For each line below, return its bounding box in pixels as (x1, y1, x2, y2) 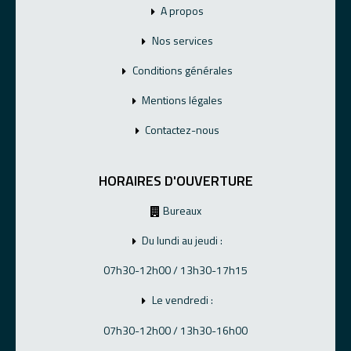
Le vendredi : (151, 291, 213, 309)
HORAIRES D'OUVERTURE (98, 169, 253, 191)
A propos (161, 2, 204, 20)
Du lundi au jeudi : (142, 232, 223, 249)
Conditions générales (132, 62, 233, 79)
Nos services (151, 32, 213, 49)
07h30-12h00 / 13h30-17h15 (103, 262, 248, 279)
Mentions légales (142, 92, 223, 109)
